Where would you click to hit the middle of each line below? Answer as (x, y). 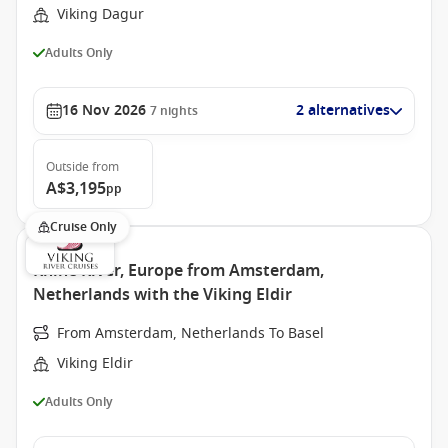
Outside (67, 167)
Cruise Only (83, 227)
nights (179, 111)
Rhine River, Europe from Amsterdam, (178, 271)
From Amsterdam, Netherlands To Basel (190, 333)
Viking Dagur (100, 14)
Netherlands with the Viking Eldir (162, 295)
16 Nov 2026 (104, 110)
